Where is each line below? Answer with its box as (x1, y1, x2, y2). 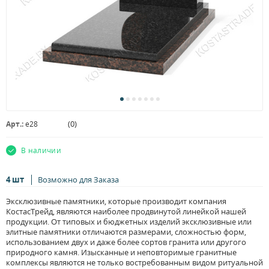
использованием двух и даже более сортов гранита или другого (6, 237, 246, 247)
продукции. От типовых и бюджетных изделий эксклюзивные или (6, 216, 252, 227)
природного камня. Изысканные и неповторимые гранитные (6, 247, 237, 258)
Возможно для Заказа (36, 174, 119, 185)
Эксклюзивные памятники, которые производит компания (6, 196, 226, 207)
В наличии (21, 145, 62, 156)
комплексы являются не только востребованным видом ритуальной (6, 257, 263, 268)
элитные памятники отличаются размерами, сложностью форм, (6, 226, 246, 237)
